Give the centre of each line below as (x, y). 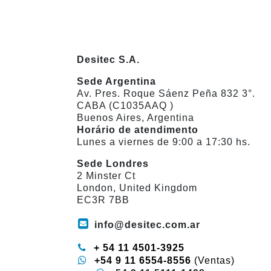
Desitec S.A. (108, 60)
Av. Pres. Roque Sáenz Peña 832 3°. (166, 94)
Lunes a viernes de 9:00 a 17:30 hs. (164, 142)
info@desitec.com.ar (147, 225)
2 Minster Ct (106, 176)
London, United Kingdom (137, 188)
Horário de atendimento (138, 130)
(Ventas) (214, 261)
